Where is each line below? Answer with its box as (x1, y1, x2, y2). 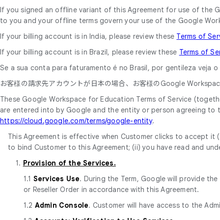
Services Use (33, 174, 80, 183)
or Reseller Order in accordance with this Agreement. (24, 185, 199, 194)
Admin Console (34, 200, 89, 210)
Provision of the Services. (23, 158, 116, 167)
